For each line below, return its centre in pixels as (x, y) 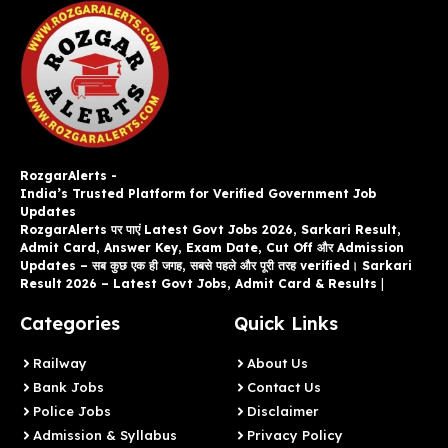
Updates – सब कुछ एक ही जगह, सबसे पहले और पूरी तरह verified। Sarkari (216, 266)
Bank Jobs (68, 387)
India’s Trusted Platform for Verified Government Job (198, 194)
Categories (70, 324)
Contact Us (284, 387)
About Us (277, 363)
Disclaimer (283, 411)
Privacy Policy (295, 435)
